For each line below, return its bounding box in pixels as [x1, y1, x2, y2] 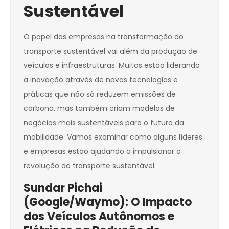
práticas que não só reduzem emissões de [24, 89, 176, 100]
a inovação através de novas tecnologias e [24, 75, 178, 85]
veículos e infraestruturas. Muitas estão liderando [24, 60, 200, 71]
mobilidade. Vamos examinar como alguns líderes [24, 132, 202, 143]
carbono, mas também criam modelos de [24, 103, 175, 114]
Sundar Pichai [24, 180, 102, 196]
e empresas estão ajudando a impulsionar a [24, 146, 181, 157]
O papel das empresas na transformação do [24, 32, 184, 42]
